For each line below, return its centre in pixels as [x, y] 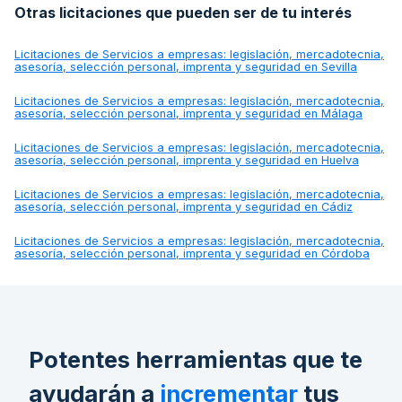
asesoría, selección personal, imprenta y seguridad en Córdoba [192, 253]
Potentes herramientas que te [196, 359]
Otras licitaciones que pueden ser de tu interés [183, 12]
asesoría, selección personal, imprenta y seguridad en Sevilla [186, 66]
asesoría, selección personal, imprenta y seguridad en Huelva [187, 160]
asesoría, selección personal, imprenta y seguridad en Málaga [188, 113]
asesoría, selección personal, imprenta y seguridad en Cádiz [184, 206]
